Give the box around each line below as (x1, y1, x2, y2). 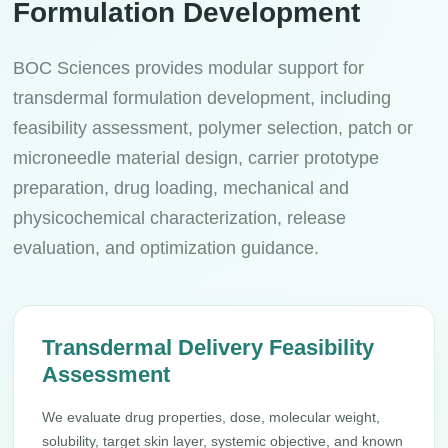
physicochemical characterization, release (13, 208, 347, 228)
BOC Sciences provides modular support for (13, 58, 365, 78)
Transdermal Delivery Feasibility (42, 335, 375, 360)
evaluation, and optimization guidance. (13, 238, 320, 258)
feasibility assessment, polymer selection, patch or (13, 118, 414, 138)
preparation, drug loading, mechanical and (13, 178, 350, 198)
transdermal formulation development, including (13, 88, 392, 108)
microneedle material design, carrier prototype (13, 148, 380, 168)
